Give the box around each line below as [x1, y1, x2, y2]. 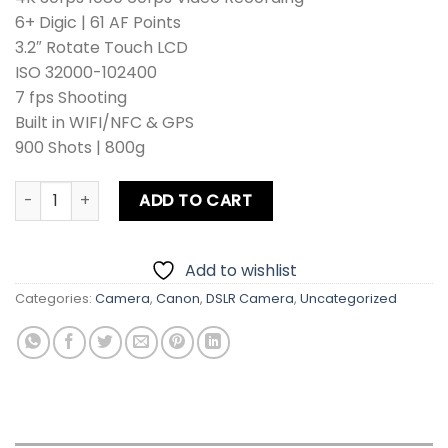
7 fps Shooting [15, 85, 127, 109]
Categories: [15, 289, 95, 307]
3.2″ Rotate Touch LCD [15, 35, 188, 59]
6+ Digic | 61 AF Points [15, 10, 181, 34]
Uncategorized [300, 289, 397, 307]
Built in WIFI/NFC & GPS [15, 110, 194, 134]
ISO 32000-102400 [15, 60, 157, 84]
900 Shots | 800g [15, 135, 145, 159]
